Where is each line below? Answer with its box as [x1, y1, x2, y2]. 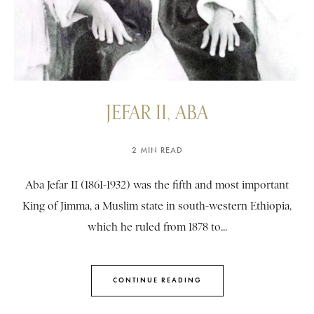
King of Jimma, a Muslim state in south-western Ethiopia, [22, 199, 292, 212]
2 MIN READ [131, 144, 183, 155]
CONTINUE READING [112, 275, 202, 285]
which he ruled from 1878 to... [87, 220, 227, 233]
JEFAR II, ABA [106, 100, 208, 123]
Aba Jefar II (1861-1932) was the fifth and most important [25, 178, 289, 191]
